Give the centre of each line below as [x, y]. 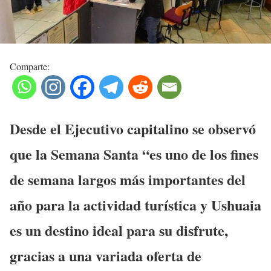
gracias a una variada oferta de [106, 255]
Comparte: [30, 66]
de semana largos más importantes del [128, 179]
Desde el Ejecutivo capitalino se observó [133, 128]
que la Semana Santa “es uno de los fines [134, 154]
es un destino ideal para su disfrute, [119, 230]
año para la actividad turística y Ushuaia [135, 204]
